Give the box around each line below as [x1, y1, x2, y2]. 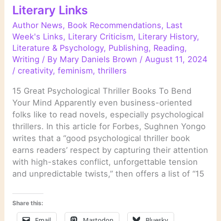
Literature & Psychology [12, 43, 104, 53]
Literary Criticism [68, 32, 134, 42]
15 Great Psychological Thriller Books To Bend [12, 85, 192, 96]
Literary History [138, 32, 197, 42]
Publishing [109, 43, 149, 53]
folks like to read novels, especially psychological [12, 109, 204, 119]
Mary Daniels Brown [60, 54, 140, 65]
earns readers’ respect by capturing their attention [12, 145, 209, 155]
